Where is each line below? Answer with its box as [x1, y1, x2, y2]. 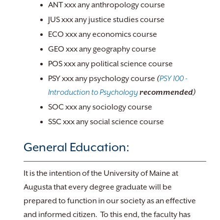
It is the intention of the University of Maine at [24, 169, 178, 178]
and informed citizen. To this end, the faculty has [24, 210, 191, 219]
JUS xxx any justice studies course [48, 15, 165, 24]
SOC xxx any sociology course [48, 103, 152, 111]
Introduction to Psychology [48, 88, 138, 97]
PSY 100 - [160, 74, 188, 83]
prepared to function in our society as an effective [24, 196, 196, 205]
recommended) [138, 88, 196, 97]
